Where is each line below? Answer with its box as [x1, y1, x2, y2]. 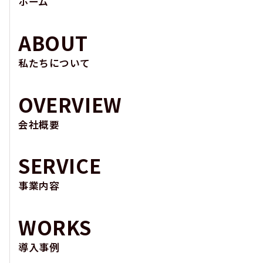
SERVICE [18, 151, 102, 180]
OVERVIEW [18, 89, 122, 119]
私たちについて [18, 55, 90, 70]
